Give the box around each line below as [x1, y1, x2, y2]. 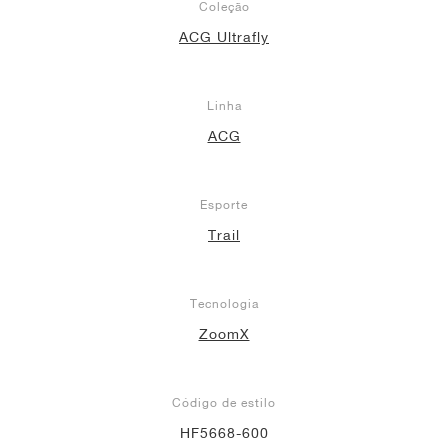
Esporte [200, 196, 248, 212]
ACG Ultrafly [179, 28, 269, 45]
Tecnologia [189, 295, 259, 311]
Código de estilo [172, 394, 276, 410]
